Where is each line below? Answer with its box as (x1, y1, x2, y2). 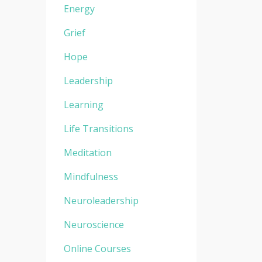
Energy (63, 2, 95, 15)
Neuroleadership (63, 194, 139, 207)
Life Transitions (63, 122, 133, 135)
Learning (63, 98, 104, 111)
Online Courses (63, 242, 131, 255)
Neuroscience (63, 218, 124, 231)
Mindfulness (63, 170, 118, 183)
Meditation (63, 146, 112, 159)
